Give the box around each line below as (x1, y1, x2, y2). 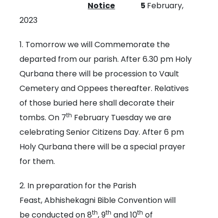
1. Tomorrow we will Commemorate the (19, 39, 170, 51)
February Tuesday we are (72, 112, 172, 124)
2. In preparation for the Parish (19, 180, 137, 192)
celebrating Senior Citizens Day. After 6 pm (19, 127, 184, 138)
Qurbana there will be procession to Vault (19, 68, 180, 80)
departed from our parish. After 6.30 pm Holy (19, 54, 192, 65)
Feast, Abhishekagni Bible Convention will (19, 195, 176, 206)
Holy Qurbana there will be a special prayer (19, 141, 186, 153)
